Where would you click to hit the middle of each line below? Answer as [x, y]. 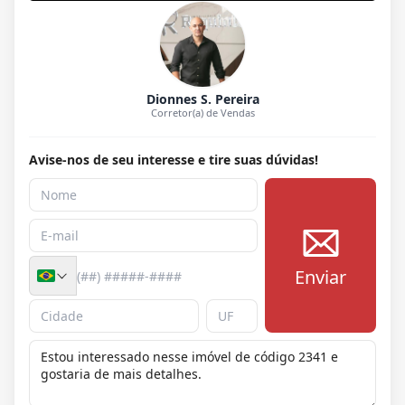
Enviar [321, 277]
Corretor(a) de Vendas [202, 113]
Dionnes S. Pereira [202, 99]
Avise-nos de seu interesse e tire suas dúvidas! [174, 160]
